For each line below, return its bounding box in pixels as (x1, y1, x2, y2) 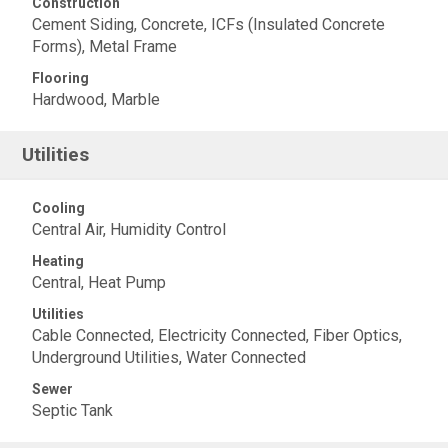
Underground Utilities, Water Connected (32, 347, 306, 367)
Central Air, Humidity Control (32, 219, 226, 239)
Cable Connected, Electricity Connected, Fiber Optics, (32, 325, 402, 345)
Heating (32, 252, 84, 269)
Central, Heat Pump (32, 272, 166, 292)
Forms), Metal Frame (32, 36, 177, 56)
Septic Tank (32, 400, 113, 420)
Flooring (32, 69, 89, 86)
